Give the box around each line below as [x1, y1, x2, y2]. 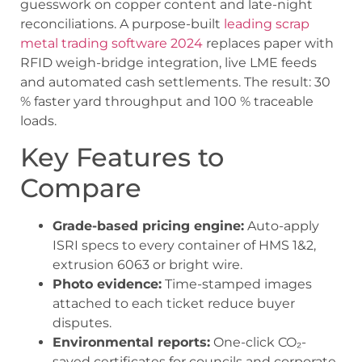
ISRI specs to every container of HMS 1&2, [53, 238, 316, 254]
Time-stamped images [162, 276, 312, 293]
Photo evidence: [53, 276, 162, 293]
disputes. [53, 315, 112, 331]
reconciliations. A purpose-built [20, 15, 224, 32]
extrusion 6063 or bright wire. [53, 257, 242, 273]
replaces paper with [203, 35, 334, 51]
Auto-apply [244, 218, 319, 234]
